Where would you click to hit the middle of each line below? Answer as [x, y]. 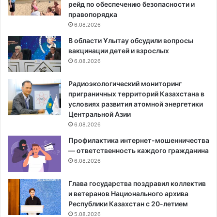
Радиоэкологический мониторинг [125, 84]
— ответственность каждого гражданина [139, 151]
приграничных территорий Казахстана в [136, 94]
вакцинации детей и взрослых [119, 51]
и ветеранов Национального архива [128, 194]
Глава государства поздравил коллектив [137, 184]
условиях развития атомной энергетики [136, 104]
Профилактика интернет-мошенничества [139, 140]
